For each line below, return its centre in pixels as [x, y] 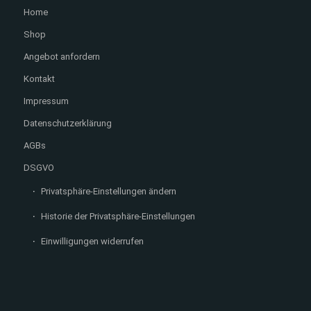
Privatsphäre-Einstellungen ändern [108, 192]
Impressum [46, 101]
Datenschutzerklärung [67, 124]
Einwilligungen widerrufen [92, 242]
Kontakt [39, 79]
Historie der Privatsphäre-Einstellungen [118, 217]
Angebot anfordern [61, 57]
